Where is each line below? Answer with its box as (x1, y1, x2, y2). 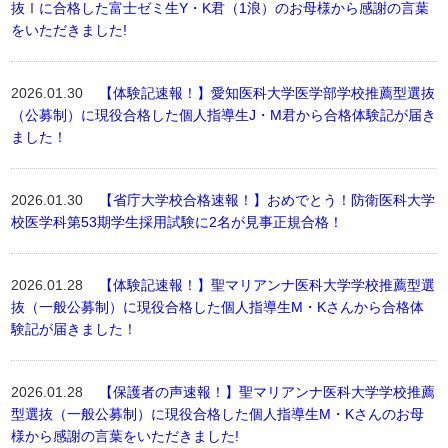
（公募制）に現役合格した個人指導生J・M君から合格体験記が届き (11, 107, 437, 123)
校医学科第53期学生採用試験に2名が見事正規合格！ (11, 214, 344, 230)
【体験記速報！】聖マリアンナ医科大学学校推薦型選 (99, 277, 436, 293)
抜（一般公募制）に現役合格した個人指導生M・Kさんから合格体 (11, 299, 425, 315)
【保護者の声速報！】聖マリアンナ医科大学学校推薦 (99, 384, 436, 400)
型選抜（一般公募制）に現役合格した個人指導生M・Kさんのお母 (11, 406, 425, 422)
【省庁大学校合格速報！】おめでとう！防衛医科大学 (99, 192, 436, 208)
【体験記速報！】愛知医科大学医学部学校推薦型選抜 (99, 85, 436, 101)
